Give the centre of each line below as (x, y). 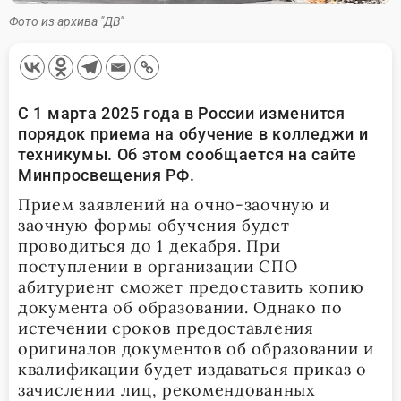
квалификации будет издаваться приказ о (192, 369)
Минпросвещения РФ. (107, 175)
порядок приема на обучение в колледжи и (193, 133)
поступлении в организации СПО (158, 266)
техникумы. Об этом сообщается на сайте (188, 154)
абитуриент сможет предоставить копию (191, 286)
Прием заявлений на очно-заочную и (175, 204)
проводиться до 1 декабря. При (149, 245)
